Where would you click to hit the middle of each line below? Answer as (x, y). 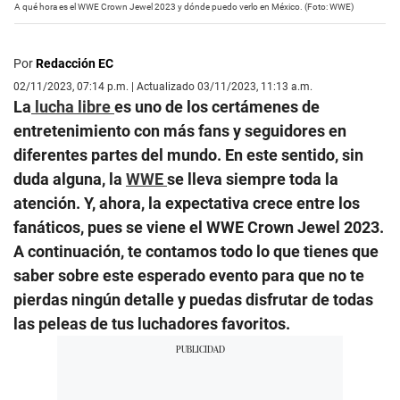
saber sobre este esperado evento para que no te (189, 276)
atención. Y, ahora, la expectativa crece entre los (187, 204)
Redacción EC (75, 64)
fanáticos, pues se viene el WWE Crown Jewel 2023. (199, 228)
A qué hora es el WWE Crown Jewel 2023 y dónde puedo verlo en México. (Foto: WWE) (184, 7)
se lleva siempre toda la (253, 179)
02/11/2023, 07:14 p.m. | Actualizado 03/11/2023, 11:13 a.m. (163, 87)
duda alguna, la (70, 179)
